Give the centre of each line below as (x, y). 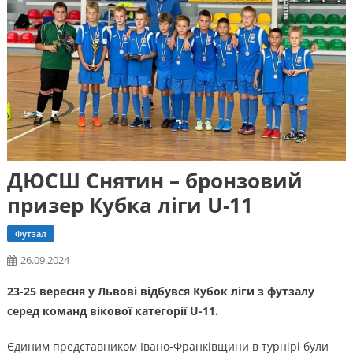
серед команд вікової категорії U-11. (112, 310)
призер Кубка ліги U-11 (130, 204)
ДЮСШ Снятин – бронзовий (154, 180)
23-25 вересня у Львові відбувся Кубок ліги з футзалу (160, 291)
